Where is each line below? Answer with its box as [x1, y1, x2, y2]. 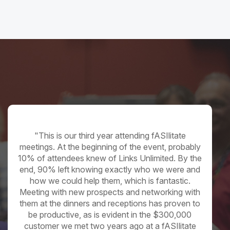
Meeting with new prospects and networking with [20, 187, 200, 198]
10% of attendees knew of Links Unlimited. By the [18, 153, 202, 164]
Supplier [96, 118, 124, 126]
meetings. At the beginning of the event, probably [19, 142, 201, 152]
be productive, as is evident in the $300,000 [28, 209, 191, 220]
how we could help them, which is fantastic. [29, 176, 190, 186]
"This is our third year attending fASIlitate [34, 130, 186, 141]
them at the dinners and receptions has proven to [20, 198, 200, 209]
